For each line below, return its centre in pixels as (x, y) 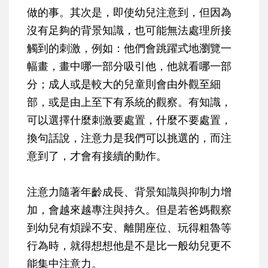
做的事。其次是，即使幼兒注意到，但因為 (129, 12)
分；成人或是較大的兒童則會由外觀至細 (124, 84)
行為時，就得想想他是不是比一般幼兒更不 (129, 246)
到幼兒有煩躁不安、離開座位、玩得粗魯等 (129, 228)
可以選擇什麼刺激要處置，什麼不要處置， (129, 120)
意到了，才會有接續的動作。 (97, 156)
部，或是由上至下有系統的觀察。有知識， (129, 102)
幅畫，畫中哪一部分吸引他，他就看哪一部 (129, 66)
